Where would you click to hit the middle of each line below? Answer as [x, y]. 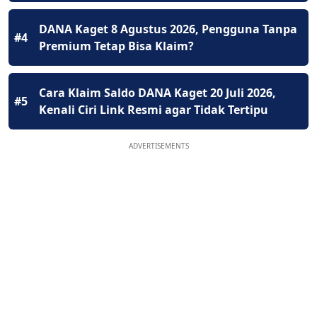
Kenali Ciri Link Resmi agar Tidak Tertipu [154, 109]
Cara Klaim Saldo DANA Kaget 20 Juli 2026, [157, 92]
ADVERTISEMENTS [158, 145]
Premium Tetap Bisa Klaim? [116, 46]
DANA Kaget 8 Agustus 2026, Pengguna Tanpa [168, 29]
